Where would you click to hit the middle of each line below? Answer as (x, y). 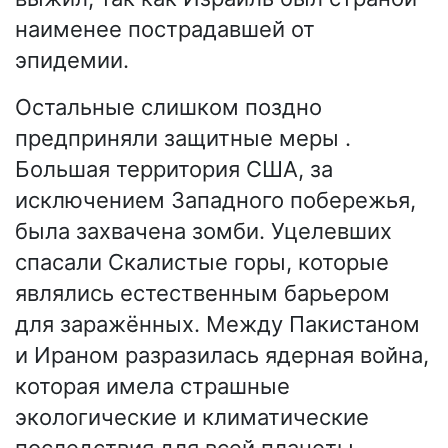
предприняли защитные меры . (183, 138)
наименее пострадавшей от (165, 29)
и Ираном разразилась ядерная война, (222, 355)
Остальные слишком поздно (168, 107)
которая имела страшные (152, 386)
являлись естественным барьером (202, 293)
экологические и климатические (192, 417)
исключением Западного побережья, (215, 200)
